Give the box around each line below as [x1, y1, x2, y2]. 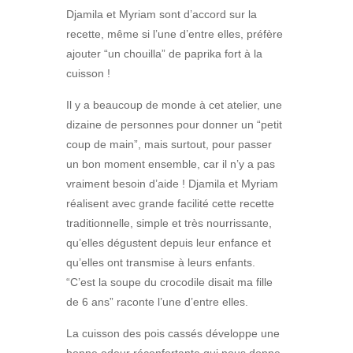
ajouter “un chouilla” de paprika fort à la [66, 47, 262, 61]
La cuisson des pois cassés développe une [66, 327, 280, 340]
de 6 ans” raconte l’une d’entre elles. [66, 295, 248, 309]
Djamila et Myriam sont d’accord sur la [66, 8, 257, 21]
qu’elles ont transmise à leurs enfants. [66, 256, 255, 269]
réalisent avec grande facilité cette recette [66, 197, 274, 210]
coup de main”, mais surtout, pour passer [66, 138, 272, 151]
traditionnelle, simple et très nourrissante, [66, 217, 272, 230]
